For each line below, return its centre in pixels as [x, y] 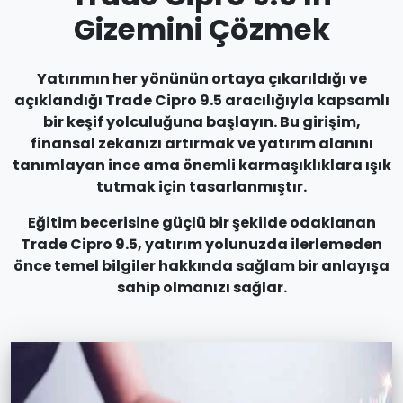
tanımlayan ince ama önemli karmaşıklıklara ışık [201, 165]
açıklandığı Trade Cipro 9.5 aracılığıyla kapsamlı [201, 100]
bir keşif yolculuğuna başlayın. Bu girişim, [201, 122]
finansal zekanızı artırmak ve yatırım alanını [201, 143]
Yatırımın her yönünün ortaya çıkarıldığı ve [201, 79]
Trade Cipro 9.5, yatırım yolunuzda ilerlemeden [201, 244]
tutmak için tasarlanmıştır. [201, 187]
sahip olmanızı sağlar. [201, 287]
